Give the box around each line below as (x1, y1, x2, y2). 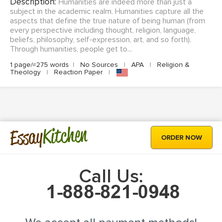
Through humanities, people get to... (10, 44, 132, 55)
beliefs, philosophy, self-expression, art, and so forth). (10, 35, 191, 45)
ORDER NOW (161, 133, 202, 142)
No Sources (78, 60, 120, 69)
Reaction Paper (52, 68, 105, 77)
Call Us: (79, 165, 143, 188)
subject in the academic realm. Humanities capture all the (10, 6, 204, 17)
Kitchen (42, 121, 88, 149)
